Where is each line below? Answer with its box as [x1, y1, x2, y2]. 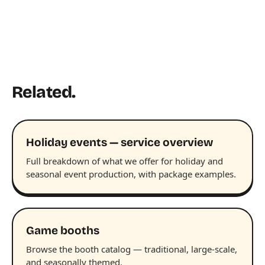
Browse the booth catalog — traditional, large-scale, [26, 243, 237, 255]
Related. [12, 82, 76, 102]
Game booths [26, 223, 99, 237]
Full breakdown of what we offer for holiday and [26, 154, 223, 167]
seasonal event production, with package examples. [26, 167, 236, 180]
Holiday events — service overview [26, 135, 213, 149]
